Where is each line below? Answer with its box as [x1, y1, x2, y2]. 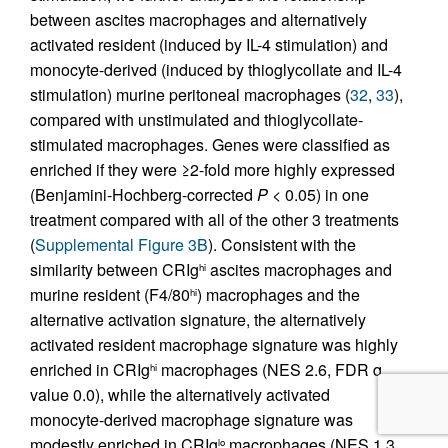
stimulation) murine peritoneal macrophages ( [30, 83, 350, 106]
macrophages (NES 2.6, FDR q [157, 358, 382, 381]
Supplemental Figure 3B [35, 233, 208, 256]
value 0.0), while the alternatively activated [30, 383, 330, 406]
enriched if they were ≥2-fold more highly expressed [30, 158, 395, 181]
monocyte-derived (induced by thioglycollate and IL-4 [30, 58, 402, 81]
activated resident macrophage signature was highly [30, 333, 398, 356]
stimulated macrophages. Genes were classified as [30, 133, 390, 156]
